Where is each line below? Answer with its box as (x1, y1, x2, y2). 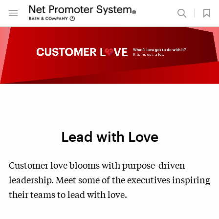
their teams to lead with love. (9, 187, 127, 200)
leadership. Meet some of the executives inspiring (9, 173, 210, 186)
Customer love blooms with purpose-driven (9, 158, 185, 171)
